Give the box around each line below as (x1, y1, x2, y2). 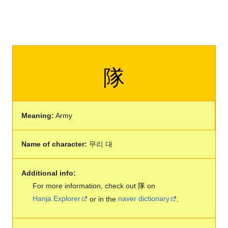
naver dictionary (118, 194, 170, 203)
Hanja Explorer (33, 194, 81, 203)
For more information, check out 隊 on (33, 181, 156, 190)
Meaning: (21, 111, 54, 120)
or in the (88, 194, 119, 203)
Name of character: (21, 140, 87, 149)
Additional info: (21, 168, 76, 177)
